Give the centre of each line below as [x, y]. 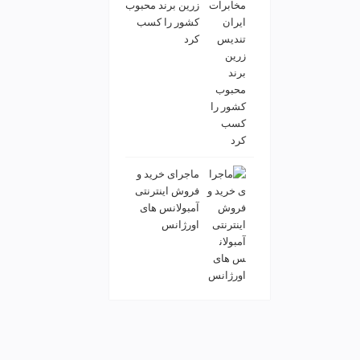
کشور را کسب [168, 22]
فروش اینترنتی [167, 191]
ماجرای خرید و [168, 174]
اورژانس [180, 225]
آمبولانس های [170, 208]
